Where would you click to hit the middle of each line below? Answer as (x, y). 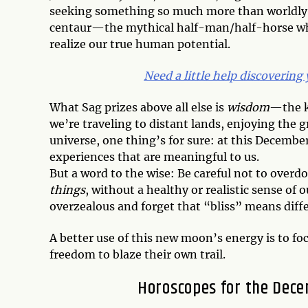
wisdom (248, 108)
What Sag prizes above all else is (138, 108)
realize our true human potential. (140, 44)
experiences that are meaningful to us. (158, 157)
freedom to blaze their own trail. (142, 255)
